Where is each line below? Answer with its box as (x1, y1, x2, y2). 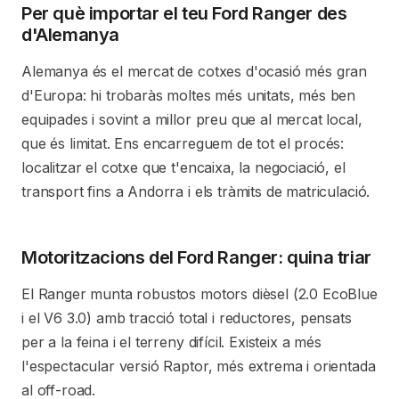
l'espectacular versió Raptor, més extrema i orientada (21, 357, 376, 375)
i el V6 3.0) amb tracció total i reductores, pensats (21, 309, 352, 327)
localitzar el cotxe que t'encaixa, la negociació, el (21, 159, 346, 176)
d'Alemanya (21, 24, 119, 45)
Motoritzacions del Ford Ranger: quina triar (21, 247, 371, 268)
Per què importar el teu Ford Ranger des (21, 3, 347, 24)
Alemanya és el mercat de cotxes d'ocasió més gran (21, 62, 368, 80)
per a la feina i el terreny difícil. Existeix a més (21, 333, 322, 351)
